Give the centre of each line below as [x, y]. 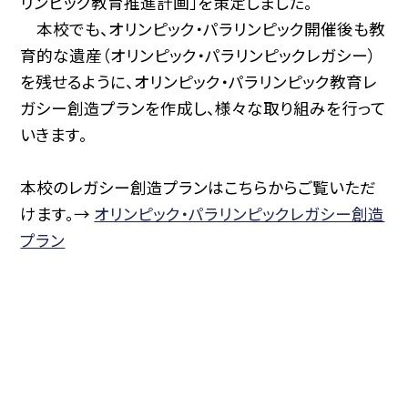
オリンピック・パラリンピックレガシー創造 [240, 213]
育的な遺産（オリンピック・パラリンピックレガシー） [199, 55]
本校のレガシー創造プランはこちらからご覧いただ [199, 187]
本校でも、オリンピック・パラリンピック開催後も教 [203, 28]
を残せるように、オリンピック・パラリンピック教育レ [199, 81]
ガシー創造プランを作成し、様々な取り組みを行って [204, 107]
